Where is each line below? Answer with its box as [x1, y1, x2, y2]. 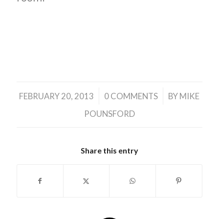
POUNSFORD [84, 109, 135, 119]
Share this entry [80, 146, 138, 155]
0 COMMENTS [104, 91, 158, 102]
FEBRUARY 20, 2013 [19, 91, 94, 102]
